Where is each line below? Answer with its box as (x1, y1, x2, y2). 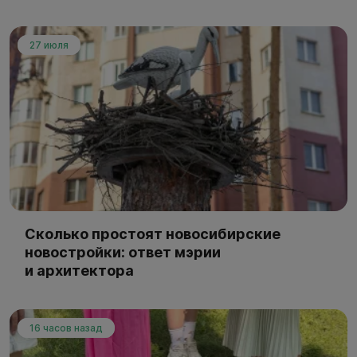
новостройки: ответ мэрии (25, 243, 221, 261)
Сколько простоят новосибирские (25, 225, 280, 242)
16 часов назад (29, 321, 103, 334)
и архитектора (25, 261, 134, 279)
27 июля (29, 38, 69, 51)
